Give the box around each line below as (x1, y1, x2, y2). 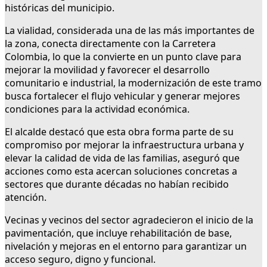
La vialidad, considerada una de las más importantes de (5, 24, 254, 38)
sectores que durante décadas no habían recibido (5, 178, 229, 191)
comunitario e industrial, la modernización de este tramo (5, 76, 262, 90)
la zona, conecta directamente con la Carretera (5, 37, 216, 51)
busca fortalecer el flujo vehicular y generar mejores (5, 89, 240, 103)
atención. (5, 191, 46, 204)
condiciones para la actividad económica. (5, 103, 190, 116)
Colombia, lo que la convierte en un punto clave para (5, 50, 241, 64)
